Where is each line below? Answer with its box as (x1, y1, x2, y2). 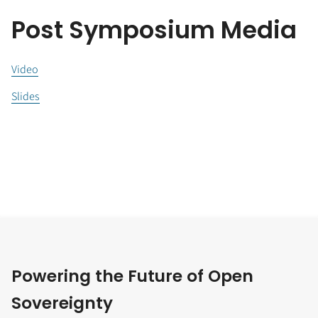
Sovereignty (11, 291, 113, 314)
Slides (11, 89, 40, 104)
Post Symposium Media (11, 13, 297, 48)
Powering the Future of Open (11, 264, 253, 287)
